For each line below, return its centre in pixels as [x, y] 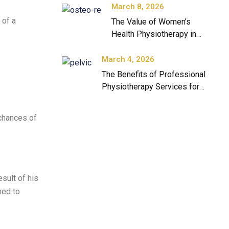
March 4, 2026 [128, 59]
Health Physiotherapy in [154, 34]
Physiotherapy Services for [151, 87]
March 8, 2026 [138, 7]
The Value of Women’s [151, 22]
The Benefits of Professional [154, 74]
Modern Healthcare [145, 46]
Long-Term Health [134, 99]
